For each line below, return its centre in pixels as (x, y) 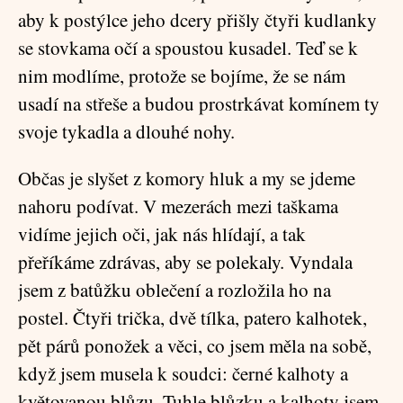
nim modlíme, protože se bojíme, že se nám (182, 76)
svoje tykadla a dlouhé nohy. (126, 131)
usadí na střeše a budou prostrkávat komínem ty (199, 103)
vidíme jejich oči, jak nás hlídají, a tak (162, 234)
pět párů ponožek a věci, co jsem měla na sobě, (195, 345)
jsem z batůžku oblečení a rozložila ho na (175, 290)
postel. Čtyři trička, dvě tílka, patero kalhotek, (193, 318)
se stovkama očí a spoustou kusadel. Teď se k (188, 48)
